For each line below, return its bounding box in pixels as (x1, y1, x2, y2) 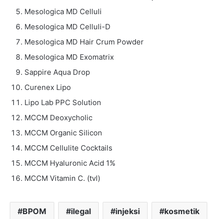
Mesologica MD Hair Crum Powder (24, 37, 144, 47)
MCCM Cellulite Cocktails (24, 143, 112, 153)
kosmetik (164, 206, 199, 217)
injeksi (115, 206, 140, 217)
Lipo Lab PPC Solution (24, 98, 101, 108)
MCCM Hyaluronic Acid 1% (24, 158, 115, 168)
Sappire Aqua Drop (24, 67, 90, 77)
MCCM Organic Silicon (24, 128, 102, 138)
